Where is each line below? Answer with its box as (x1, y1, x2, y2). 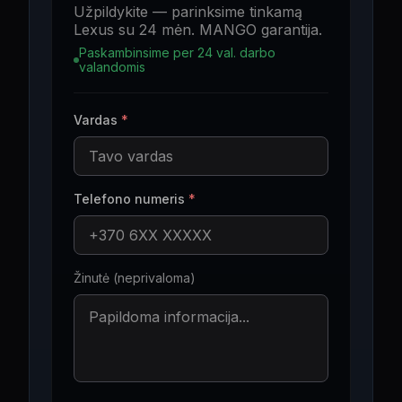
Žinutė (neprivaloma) (74, 270, 196, 285)
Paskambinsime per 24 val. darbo (78, 45, 275, 60)
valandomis (78, 59, 145, 74)
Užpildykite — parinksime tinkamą (74, 3, 302, 21)
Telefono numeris (74, 191, 185, 206)
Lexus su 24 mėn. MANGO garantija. (74, 21, 322, 39)
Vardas (74, 112, 118, 127)
